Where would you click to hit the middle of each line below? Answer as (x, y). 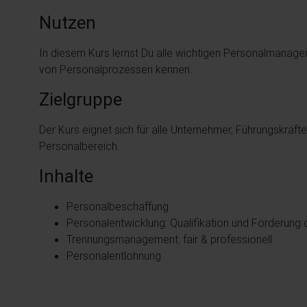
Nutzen (67, 23)
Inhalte (66, 176)
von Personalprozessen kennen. (116, 69)
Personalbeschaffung (118, 206)
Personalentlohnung (114, 256)
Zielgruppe (81, 99)
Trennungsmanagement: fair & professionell (169, 239)
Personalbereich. (79, 146)
